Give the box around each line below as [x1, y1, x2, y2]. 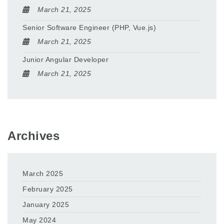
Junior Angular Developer [22, 55, 108, 64]
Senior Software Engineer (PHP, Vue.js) [22, 23, 156, 32]
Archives [7, 128, 59, 142]
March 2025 [22, 169, 63, 177]
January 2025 [22, 200, 69, 208]
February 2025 [22, 184, 73, 193]
